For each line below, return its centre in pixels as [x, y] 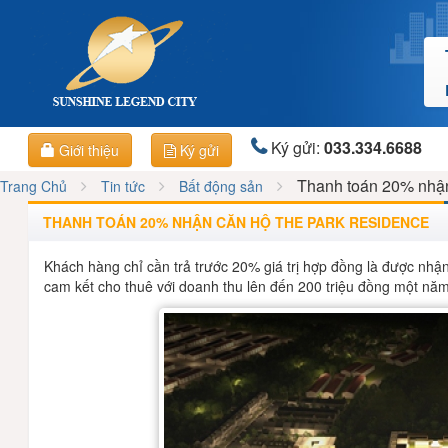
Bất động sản [221, 185]
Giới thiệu [87, 149]
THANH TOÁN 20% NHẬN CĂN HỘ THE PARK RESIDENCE [236, 221]
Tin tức [123, 185]
